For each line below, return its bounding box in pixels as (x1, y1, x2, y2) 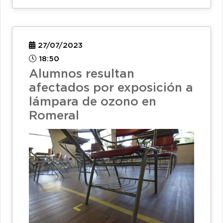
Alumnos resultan (29, 68, 134, 80)
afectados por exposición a (29, 82, 193, 94)
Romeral (29, 110, 79, 121)
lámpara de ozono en (29, 96, 156, 108)
